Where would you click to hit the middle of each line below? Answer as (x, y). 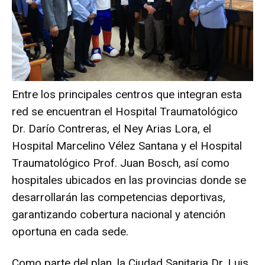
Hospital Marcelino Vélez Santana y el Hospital (127, 146)
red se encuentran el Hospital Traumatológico (125, 111)
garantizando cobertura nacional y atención (119, 214)
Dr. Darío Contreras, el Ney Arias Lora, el (112, 128)
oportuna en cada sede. (70, 231)
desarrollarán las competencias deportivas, (119, 197)
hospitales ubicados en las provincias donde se (129, 180)
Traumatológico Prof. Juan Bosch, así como (121, 163)
